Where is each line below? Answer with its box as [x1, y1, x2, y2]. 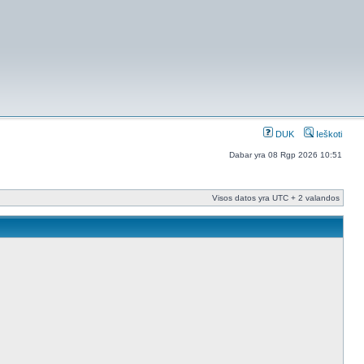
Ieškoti [314, 129, 342, 139]
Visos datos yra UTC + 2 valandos [212, 193, 340, 202]
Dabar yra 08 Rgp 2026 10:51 [229, 150, 342, 159]
